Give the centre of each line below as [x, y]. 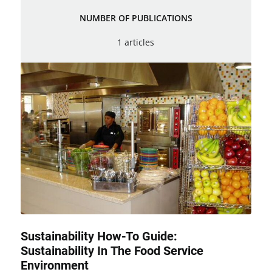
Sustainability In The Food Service [112, 251]
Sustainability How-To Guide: [99, 236]
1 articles [136, 42]
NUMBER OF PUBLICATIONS [136, 18]
